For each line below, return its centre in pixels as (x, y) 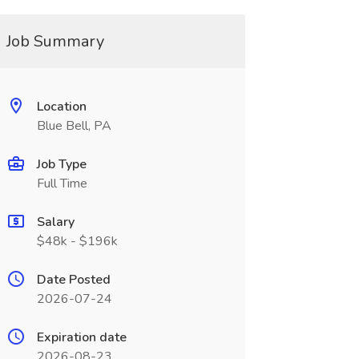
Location (61, 107)
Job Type (61, 164)
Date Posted (73, 280)
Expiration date (81, 337)
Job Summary (55, 41)
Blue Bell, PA (74, 126)
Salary (55, 222)
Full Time (62, 184)
